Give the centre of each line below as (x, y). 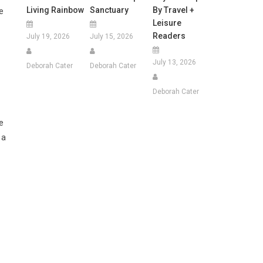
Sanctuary (109, 10)
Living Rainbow (55, 10)
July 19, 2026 (48, 36)
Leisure (167, 23)
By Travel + (173, 10)
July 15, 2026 (111, 36)
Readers (169, 36)
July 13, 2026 (174, 62)
